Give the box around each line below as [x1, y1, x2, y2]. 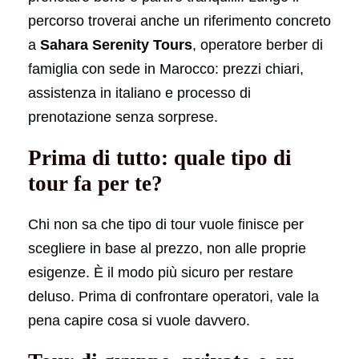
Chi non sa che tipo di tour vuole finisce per [28, 216, 304, 232]
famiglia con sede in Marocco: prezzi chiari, [28, 60, 304, 77]
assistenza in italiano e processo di [28, 84, 251, 101]
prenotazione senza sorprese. [28, 108, 218, 125]
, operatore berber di [192, 36, 323, 53]
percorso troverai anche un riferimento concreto [28, 12, 331, 29]
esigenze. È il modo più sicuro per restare [28, 264, 293, 280]
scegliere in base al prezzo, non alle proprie [28, 240, 306, 256]
